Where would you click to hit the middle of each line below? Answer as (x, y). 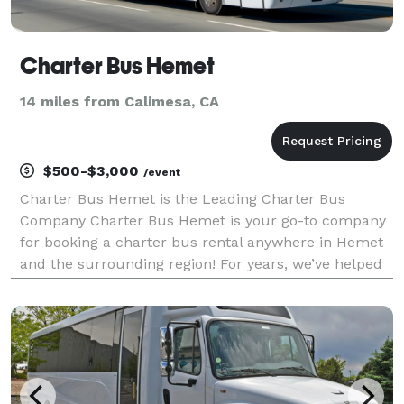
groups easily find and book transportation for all (190, 285)
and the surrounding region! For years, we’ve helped (201, 263)
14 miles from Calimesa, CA (119, 101)
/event (162, 172)
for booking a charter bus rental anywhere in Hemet (202, 242)
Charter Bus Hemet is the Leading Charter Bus (183, 198)
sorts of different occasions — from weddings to (187, 307)
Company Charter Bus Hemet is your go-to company (203, 220)
